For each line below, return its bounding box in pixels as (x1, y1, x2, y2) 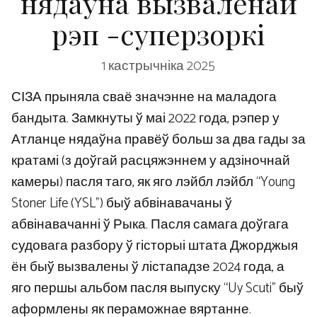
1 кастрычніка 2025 (102, 54, 215, 77)
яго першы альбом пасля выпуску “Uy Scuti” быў (11, 277, 304, 299)
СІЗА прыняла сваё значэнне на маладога (11, 86, 277, 108)
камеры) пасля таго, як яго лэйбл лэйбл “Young (11, 171, 295, 193)
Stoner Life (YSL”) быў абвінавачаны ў (11, 192, 232, 214)
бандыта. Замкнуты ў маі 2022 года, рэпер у (11, 107, 279, 129)
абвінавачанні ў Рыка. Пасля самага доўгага (11, 213, 289, 236)
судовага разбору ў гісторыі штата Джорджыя (11, 234, 298, 257)
